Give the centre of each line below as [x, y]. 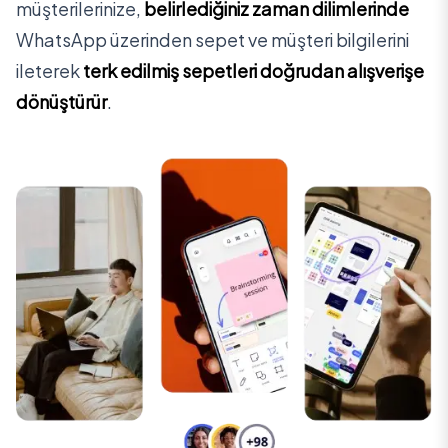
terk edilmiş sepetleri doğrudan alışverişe [253, 70]
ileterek [48, 70]
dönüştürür [61, 101]
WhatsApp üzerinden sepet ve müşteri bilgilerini [212, 39]
